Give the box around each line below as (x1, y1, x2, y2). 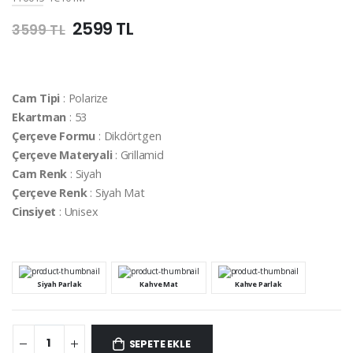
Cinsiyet (12, 204, 57, 220)
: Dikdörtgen (95, 128, 162, 144)
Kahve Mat (139, 279, 178, 290)
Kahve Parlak (235, 279, 282, 290)
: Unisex (56, 204, 98, 220)
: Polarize (60, 91, 108, 106)
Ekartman (12, 110, 67, 125)
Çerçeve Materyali (12, 147, 113, 163)
